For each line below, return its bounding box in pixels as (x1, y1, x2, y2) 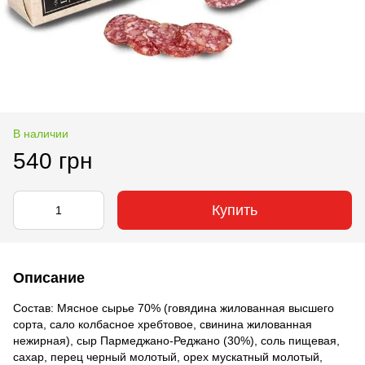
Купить (212, 201, 257, 218)
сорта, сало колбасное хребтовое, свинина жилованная (13, 317, 312, 331)
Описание (13, 269, 85, 286)
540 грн (13, 147, 92, 174)
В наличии (13, 126, 68, 140)
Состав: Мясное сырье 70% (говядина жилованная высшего (13, 301, 334, 314)
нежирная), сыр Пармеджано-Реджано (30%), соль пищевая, (13, 333, 340, 347)
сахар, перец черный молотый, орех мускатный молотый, (13, 350, 323, 363)
